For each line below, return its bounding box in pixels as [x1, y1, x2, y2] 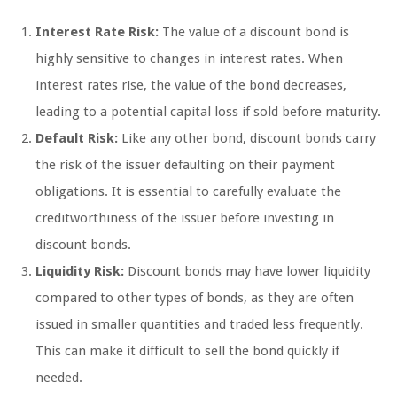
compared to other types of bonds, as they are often [35, 290, 354, 307]
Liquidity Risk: [35, 263, 124, 280]
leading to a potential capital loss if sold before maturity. [35, 104, 381, 121]
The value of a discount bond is [159, 24, 349, 41]
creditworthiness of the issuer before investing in [35, 210, 334, 227]
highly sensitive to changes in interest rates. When [35, 51, 343, 67]
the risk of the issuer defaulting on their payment [35, 157, 335, 174]
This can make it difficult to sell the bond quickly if [35, 343, 339, 360]
